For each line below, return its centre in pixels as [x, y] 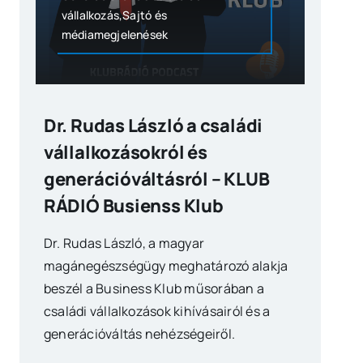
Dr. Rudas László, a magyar [124, 243]
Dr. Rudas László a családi [153, 125]
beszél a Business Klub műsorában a [154, 288]
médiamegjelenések [115, 34]
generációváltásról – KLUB [156, 179]
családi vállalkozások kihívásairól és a [157, 311]
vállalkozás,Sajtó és [114, 15]
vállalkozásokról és [125, 152]
